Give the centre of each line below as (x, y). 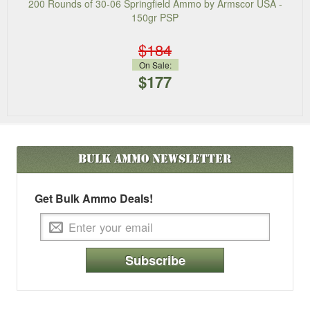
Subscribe (155, 261)
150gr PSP (155, 18)
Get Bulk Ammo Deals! (94, 199)
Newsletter (190, 159)
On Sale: (155, 65)
